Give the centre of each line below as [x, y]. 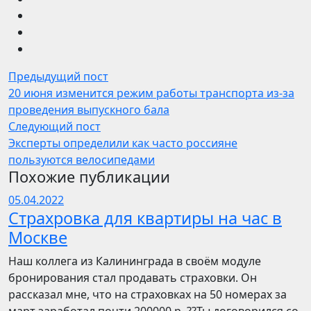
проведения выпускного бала [89, 110]
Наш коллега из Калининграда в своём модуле [135, 261]
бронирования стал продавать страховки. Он [133, 278]
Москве [38, 237]
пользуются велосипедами [82, 160]
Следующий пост [54, 126]
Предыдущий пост [58, 76]
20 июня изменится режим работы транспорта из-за [151, 93]
